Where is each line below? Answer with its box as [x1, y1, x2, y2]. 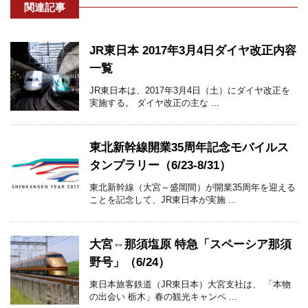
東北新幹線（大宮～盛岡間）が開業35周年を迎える [89, 182, 296, 193]
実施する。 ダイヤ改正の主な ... [89, 98, 219, 109]
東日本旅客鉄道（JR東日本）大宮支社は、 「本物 [89, 279, 291, 290]
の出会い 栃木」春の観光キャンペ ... [89, 291, 237, 302]
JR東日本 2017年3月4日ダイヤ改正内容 [89, 44, 296, 58]
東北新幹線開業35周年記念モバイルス [89, 141, 289, 155]
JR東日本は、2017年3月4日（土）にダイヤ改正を [89, 85, 290, 96]
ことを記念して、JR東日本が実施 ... [89, 195, 236, 206]
